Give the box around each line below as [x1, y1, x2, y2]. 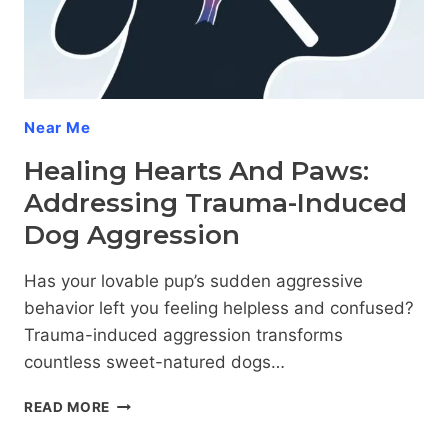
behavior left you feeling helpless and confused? [24, 298, 414, 319]
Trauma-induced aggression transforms [24, 325, 343, 346]
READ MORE [24, 399, 111, 416]
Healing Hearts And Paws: [24, 155, 369, 188]
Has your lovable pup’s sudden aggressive [24, 271, 363, 292]
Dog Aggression [24, 219, 240, 252]
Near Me [24, 118, 91, 138]
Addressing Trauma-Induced [24, 187, 407, 220]
